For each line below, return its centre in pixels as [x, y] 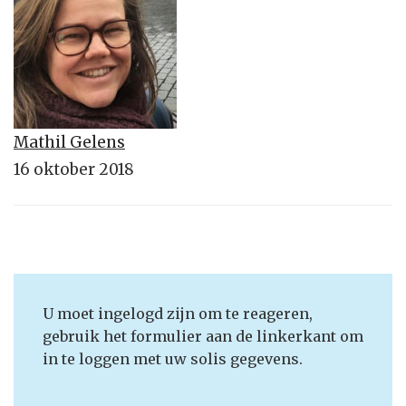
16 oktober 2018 [74, 169]
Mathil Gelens [69, 142]
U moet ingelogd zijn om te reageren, [178, 314]
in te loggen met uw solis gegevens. [173, 359]
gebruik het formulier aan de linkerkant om [203, 337]
